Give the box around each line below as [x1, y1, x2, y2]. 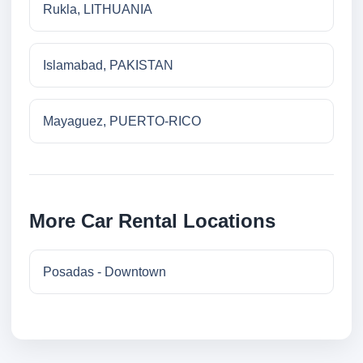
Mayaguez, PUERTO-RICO [43, 114, 201, 129]
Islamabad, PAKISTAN [43, 58, 173, 73]
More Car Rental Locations [29, 210, 275, 233]
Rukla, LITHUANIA [43, 2, 152, 17]
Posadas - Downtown [43, 265, 166, 280]
